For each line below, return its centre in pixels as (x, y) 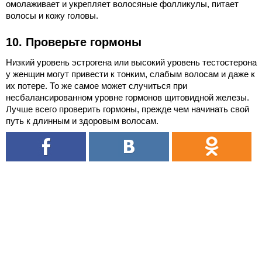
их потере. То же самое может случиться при (96, 86)
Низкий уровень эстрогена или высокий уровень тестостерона (131, 63)
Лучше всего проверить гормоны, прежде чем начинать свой (127, 109)
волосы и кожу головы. (52, 16)
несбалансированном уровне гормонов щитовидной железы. (127, 98)
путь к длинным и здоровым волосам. (82, 121)
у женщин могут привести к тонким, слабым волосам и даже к (130, 74)
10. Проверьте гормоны (74, 42)
